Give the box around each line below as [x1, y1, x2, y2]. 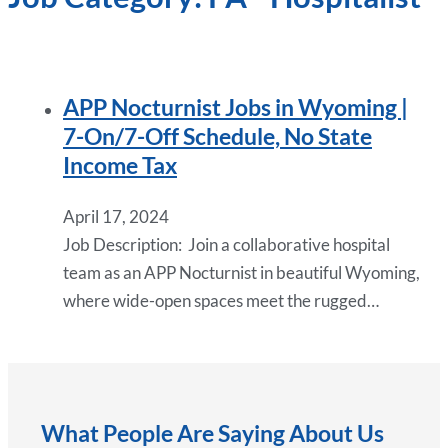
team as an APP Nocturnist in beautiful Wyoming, [63, 261, 420, 283]
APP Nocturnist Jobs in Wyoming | [63, 94, 408, 122]
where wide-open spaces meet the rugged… [63, 289, 379, 311]
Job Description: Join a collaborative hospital [63, 233, 390, 255]
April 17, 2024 [63, 205, 169, 227]
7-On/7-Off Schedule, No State [63, 123, 372, 151]
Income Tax [63, 152, 177, 180]
